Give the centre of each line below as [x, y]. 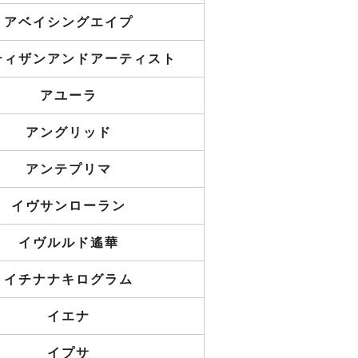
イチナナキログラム [69, 279]
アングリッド [69, 132]
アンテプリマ [69, 169]
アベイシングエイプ [69, 22]
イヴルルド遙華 [69, 243]
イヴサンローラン [69, 206]
